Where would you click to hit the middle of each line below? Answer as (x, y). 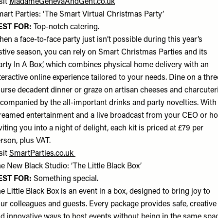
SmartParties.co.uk (42, 154)
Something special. (67, 179)
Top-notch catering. (65, 27)
